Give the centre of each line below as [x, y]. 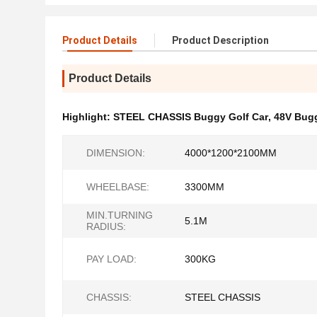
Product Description [220, 40]
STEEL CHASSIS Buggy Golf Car [191, 117]
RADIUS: [106, 226]
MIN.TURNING [120, 215]
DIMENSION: [116, 153]
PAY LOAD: [111, 259]
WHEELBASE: [118, 187]
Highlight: [88, 117]
